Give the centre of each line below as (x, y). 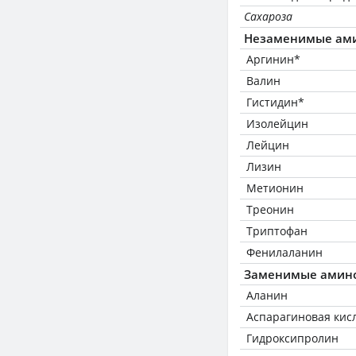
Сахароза (268, 16)
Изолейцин (277, 124)
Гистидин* (275, 102)
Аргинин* (273, 59)
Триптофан (277, 231)
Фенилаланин (284, 252)
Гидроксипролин (292, 338)
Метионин (275, 188)
